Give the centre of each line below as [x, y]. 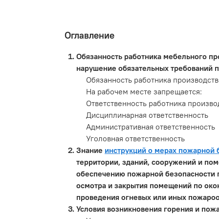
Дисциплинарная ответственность [147, 115]
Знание [90, 150]
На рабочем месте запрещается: [144, 92]
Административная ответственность [151, 127]
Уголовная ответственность [135, 139]
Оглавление [89, 36]
